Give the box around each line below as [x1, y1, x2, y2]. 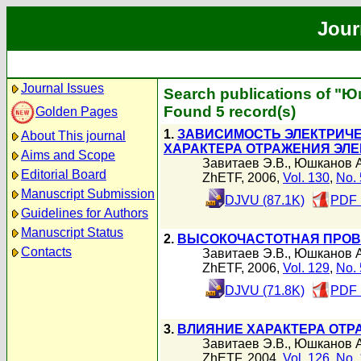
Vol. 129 [283, 261, 330, 275]
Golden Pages [35, 104, 118, 118]
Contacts [21, 245, 72, 259]
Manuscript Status [21, 226, 123, 239]
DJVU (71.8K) [225, 284, 305, 297]
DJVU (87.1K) [225, 193, 305, 207]
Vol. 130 [283, 171, 330, 185]
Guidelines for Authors [21, 206, 148, 220]
